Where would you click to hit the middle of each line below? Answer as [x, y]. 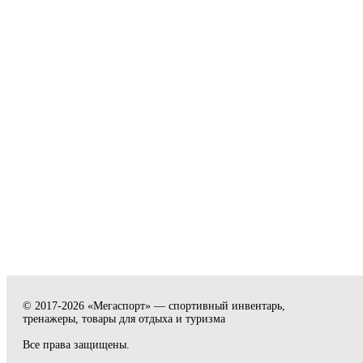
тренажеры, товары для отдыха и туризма [124, 319]
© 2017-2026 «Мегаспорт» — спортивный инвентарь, [154, 306]
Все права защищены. [76, 345]
